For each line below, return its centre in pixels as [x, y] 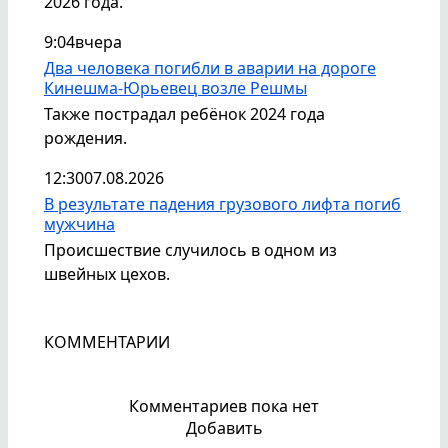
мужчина [79, 223]
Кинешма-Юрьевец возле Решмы [175, 87]
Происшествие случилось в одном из [190, 249]
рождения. [85, 137]
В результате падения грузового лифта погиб [222, 203]
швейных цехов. [107, 273]
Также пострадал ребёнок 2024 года [184, 113]
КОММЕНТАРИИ [107, 341]
